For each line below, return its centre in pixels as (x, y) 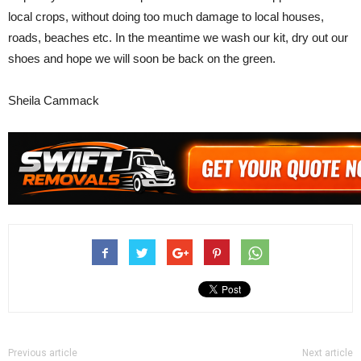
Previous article (43, 353)
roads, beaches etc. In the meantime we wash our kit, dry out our (178, 38)
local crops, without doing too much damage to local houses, (166, 17)
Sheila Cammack (54, 101)
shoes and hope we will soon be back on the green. (142, 59)
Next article (328, 353)
